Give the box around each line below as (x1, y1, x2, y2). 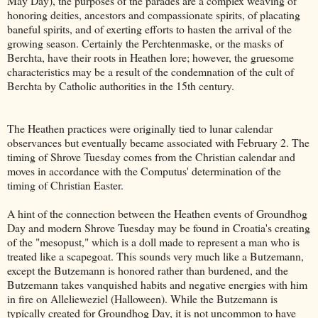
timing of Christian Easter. (7, 177, 124, 192)
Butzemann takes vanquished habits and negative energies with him (7, 276, 307, 292)
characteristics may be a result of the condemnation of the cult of (7, 63, 294, 79)
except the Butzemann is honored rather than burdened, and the (7, 262, 288, 278)
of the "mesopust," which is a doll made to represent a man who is (7, 234, 300, 249)
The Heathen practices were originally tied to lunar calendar (7, 120, 273, 136)
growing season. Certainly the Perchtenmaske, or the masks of (7, 35, 283, 50)
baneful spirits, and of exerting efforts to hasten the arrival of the (7, 21, 292, 36)
